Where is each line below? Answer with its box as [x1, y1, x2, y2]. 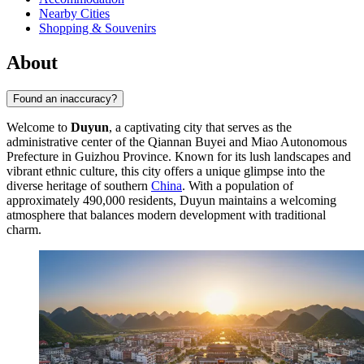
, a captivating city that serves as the [109, 120, 292, 135]
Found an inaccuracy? [13, 93, 117, 106]
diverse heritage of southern [6, 179, 151, 193]
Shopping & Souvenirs [39, 21, 156, 36]
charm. [6, 223, 41, 237]
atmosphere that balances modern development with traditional [6, 208, 326, 223]
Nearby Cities [39, 6, 110, 21]
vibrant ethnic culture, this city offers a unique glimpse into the [6, 164, 325, 179]
